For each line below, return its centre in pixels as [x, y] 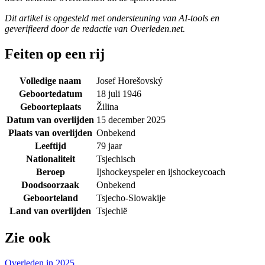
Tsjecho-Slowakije [131, 198]
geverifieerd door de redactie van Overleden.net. [95, 28]
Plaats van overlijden [50, 132]
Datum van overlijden [50, 119]
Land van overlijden [50, 211]
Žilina [107, 106]
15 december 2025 [131, 119]
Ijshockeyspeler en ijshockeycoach [161, 172]
